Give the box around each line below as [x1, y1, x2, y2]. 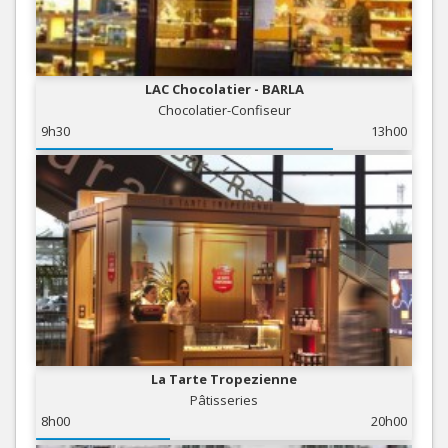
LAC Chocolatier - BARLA [144, 79, 304, 98]
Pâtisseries [190, 391, 258, 410]
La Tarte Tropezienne [151, 370, 297, 389]
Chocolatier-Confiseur [157, 100, 291, 119]
